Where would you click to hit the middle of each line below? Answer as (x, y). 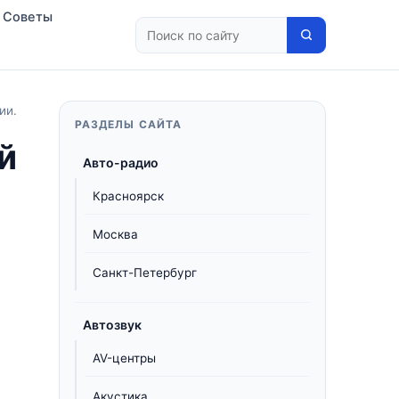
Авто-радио (121, 163)
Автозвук (112, 325)
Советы (28, 17)
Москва (115, 234)
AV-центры (124, 358)
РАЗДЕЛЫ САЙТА (129, 124)
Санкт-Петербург (145, 273)
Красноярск (128, 196)
